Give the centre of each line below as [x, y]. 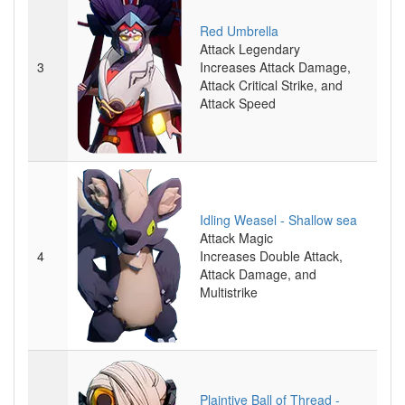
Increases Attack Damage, [275, 67]
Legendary [269, 49]
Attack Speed [238, 103]
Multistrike [229, 292]
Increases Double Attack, [271, 256]
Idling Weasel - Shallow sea [278, 220]
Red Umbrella [239, 31]
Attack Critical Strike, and [271, 85]
